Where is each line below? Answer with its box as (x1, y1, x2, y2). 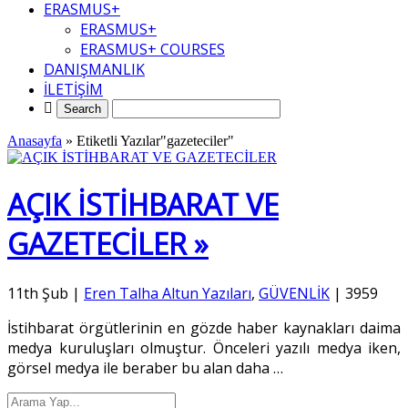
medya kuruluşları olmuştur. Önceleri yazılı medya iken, (7, 337, 401, 358)
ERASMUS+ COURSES (80, 39, 225, 59)
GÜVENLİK (259, 282, 330, 303)
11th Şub (7, 282, 68, 303)
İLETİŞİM (44, 79, 103, 99)
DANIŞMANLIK (44, 59, 145, 79)
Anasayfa (7, 133, 62, 148)
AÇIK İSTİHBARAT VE (7, 185, 279, 225)
